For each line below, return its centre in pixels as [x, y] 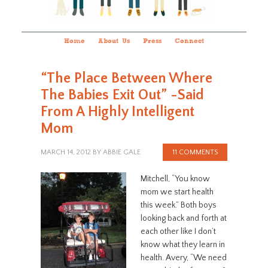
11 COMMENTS [195, 152]
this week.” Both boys [178, 205]
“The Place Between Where [126, 78]
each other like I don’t [178, 232]
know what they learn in [182, 245]
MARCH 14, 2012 [66, 152]
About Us [114, 42]
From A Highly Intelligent [117, 112]
